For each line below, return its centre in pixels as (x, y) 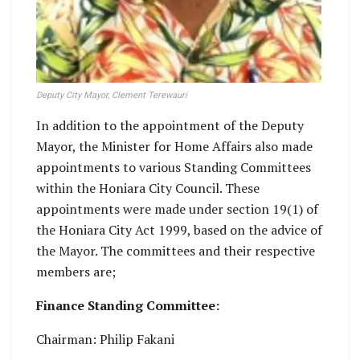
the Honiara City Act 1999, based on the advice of (179, 229)
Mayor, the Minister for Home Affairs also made (174, 146)
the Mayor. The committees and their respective (176, 250)
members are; (76, 271)
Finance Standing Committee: (128, 305)
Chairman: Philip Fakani (105, 339)
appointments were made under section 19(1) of (177, 209)
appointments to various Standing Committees (174, 167)
